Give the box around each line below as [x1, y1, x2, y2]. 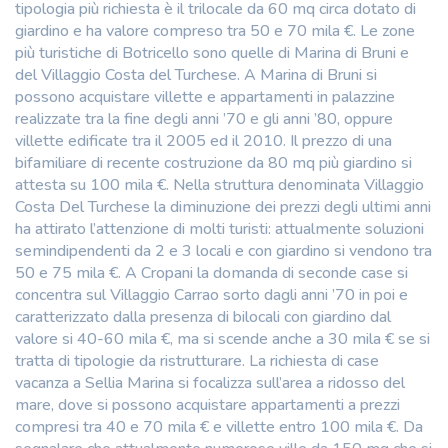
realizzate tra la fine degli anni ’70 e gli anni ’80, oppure [15, 107, 393, 130]
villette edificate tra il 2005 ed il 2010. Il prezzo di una [15, 129, 392, 152]
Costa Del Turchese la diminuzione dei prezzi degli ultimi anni [15, 195, 431, 218]
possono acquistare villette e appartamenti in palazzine [15, 85, 395, 108]
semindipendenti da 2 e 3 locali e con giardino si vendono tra [15, 239, 432, 262]
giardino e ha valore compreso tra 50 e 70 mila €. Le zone [15, 19, 415, 42]
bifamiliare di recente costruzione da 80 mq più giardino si [15, 151, 412, 174]
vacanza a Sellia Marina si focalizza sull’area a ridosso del [15, 371, 405, 394]
